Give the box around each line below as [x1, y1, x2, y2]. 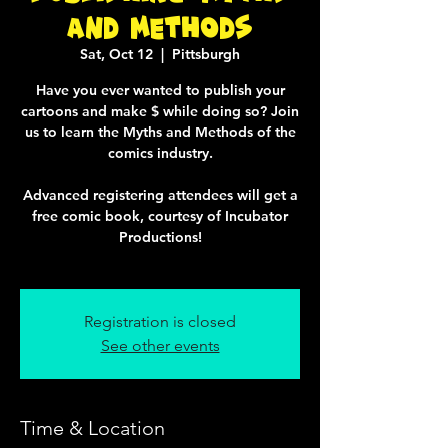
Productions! [118, 228, 202, 246]
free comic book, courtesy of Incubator [32, 207, 288, 225]
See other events [100, 336, 220, 355]
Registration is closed [84, 312, 236, 331]
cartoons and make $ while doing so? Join [21, 102, 299, 120]
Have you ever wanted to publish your [35, 81, 285, 99]
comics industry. [107, 144, 213, 162]
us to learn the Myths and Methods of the [24, 123, 296, 141]
